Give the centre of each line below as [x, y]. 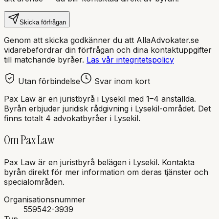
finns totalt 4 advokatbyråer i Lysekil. [72, 118]
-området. [177, 108]
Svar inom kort [121, 81]
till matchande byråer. [44, 59]
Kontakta [178, 163]
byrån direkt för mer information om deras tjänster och [106, 172]
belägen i [114, 163]
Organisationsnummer [45, 200]
